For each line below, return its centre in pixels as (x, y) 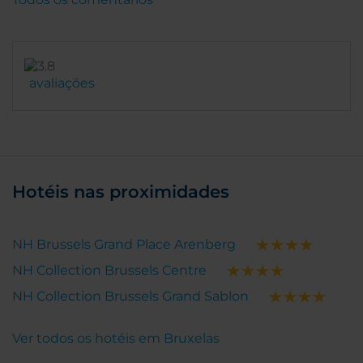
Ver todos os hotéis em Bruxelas (116, 339)
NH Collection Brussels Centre (109, 271)
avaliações (62, 83)
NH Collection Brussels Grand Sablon (130, 297)
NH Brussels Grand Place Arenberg (124, 245)
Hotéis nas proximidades (121, 192)
